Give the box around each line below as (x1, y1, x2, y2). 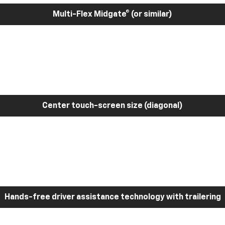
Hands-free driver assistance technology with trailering (4, 193, 221, 201)
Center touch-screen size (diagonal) (42, 101, 183, 110)
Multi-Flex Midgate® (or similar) (53, 10, 172, 19)
